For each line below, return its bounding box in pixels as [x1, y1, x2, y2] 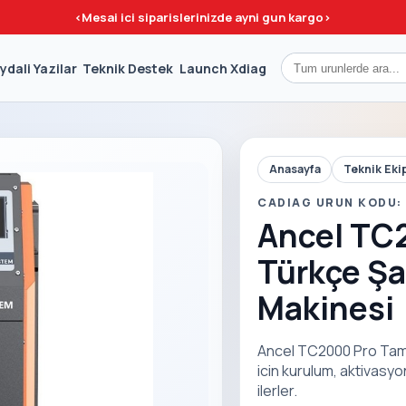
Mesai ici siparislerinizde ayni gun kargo [82, 9, 324, 25]
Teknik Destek [82, 59, 174, 77]
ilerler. [257, 381, 298, 401]
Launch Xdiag [179, 59, 266, 77]
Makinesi [257, 286, 395, 330]
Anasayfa [268, 161, 321, 178]
